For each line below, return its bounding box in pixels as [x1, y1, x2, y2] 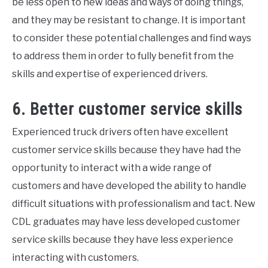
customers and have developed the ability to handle [12, 180, 246, 192]
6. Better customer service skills [12, 99, 243, 120]
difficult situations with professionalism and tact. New [12, 198, 255, 210]
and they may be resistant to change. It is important [12, 14, 246, 26]
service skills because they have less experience [12, 234, 233, 246]
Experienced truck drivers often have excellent [12, 126, 229, 138]
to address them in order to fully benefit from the [12, 50, 234, 62]
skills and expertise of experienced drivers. [12, 68, 208, 80]
